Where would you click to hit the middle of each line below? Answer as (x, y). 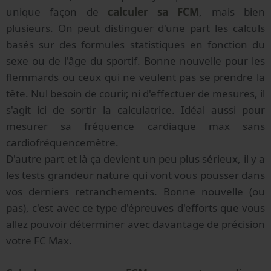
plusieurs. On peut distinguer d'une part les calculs (135, 28)
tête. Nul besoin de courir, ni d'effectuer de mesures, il (135, 93)
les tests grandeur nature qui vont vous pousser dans (135, 175)
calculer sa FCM (153, 11)
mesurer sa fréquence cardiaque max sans (135, 126)
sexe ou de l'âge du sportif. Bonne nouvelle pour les (135, 60)
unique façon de (57, 11)
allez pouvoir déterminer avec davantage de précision (135, 224)
